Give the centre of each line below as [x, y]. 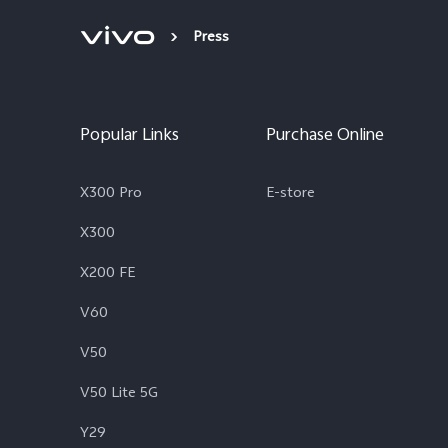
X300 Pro [111, 195]
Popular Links [129, 137]
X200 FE [107, 275]
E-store [290, 195]
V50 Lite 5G [119, 395]
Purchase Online [325, 137]
